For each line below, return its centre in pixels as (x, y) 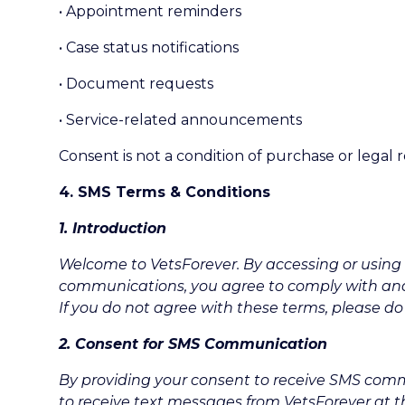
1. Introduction (113, 228)
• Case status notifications (149, 47)
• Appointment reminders (150, 11)
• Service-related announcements (180, 120)
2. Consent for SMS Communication (193, 344)
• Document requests (136, 84)
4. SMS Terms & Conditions (165, 192)
